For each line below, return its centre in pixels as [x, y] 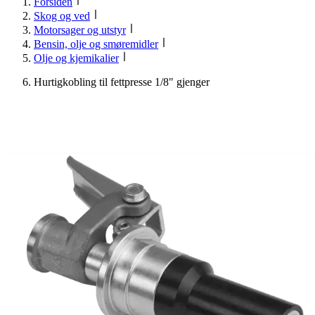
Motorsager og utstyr [80, 30]
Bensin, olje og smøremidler [96, 44]
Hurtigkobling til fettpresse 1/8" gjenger [122, 82]
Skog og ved [62, 15]
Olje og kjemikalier [76, 58]
